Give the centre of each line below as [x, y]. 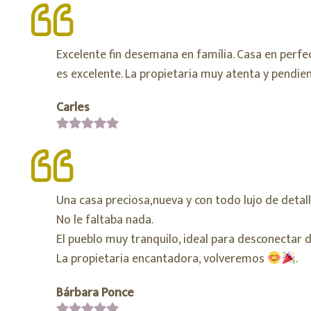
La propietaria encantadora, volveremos [162, 259]
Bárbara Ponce [95, 293]
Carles [73, 108]
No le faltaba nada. [105, 220]
